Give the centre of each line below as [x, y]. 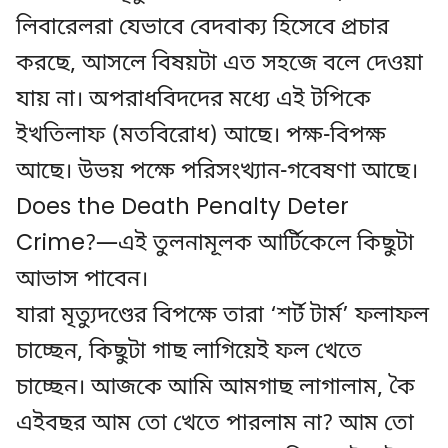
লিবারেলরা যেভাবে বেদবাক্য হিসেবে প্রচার [202, 28]
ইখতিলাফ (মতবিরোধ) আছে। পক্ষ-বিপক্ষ [201, 136]
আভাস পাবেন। [82, 280]
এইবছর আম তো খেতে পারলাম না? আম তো [215, 424]
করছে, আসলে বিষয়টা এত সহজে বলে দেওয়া [219, 64]
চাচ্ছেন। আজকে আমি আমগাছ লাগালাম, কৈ [215, 388]
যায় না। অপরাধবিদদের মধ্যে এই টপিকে [193, 100]
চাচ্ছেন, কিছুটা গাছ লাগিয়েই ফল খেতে [189, 352]
